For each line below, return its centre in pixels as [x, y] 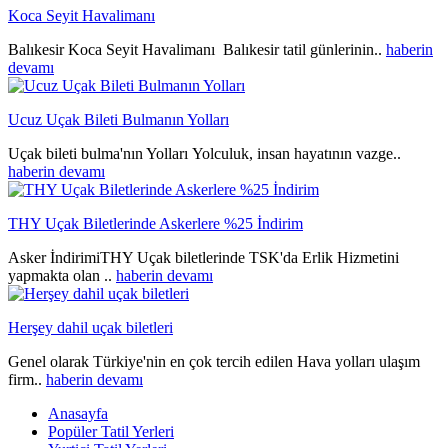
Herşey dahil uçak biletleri [90, 327]
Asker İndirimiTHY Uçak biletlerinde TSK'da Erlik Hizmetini [203, 257]
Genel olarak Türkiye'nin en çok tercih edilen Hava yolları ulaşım [214, 361]
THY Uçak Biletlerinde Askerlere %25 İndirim [155, 223]
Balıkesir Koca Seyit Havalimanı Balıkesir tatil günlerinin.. [197, 49]
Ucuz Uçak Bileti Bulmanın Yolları [118, 119]
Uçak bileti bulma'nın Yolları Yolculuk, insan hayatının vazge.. [204, 153]
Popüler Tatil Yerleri [111, 431]
